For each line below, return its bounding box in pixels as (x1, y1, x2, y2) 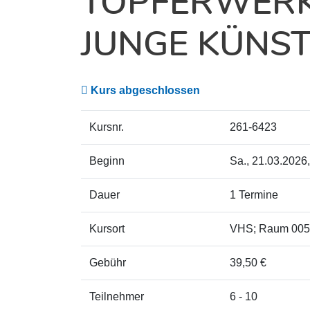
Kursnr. (89, 121, 124, 133)
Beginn (89, 155, 125, 167)
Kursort (89, 223, 125, 235)
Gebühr (89, 257, 126, 268)
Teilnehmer (89, 291, 144, 302)
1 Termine (230, 189, 278, 201)
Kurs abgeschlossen (91, 84, 200, 96)
